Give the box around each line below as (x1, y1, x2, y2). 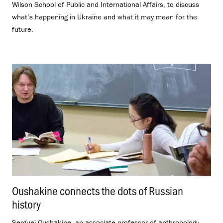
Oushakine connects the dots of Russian (12, 183, 183, 199)
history (12, 196, 41, 212)
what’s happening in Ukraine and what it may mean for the (12, 11, 197, 21)
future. (12, 24, 33, 34)
